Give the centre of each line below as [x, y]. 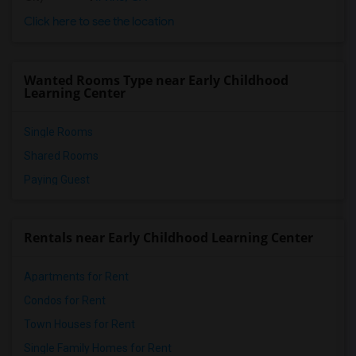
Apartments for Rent [76, 277]
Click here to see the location [99, 21]
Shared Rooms [61, 156]
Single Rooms [58, 132]
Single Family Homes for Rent [98, 348]
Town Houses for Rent [79, 324]
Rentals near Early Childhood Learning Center [168, 238]
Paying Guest [57, 180]
